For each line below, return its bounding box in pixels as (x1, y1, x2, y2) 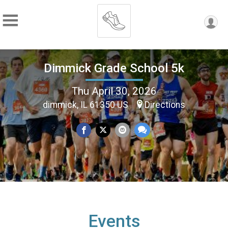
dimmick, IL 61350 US (43, 99, 130, 110)
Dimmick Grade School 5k (44, 61, 184, 75)
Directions (145, 99, 185, 110)
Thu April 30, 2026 (71, 84, 157, 97)
